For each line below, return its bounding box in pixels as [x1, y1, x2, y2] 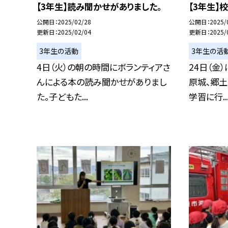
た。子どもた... [37, 90, 88, 103]
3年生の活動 [39, 45, 79, 56]
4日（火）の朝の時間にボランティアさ [37, 61, 170, 74]
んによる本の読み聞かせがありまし [37, 75, 166, 89]
